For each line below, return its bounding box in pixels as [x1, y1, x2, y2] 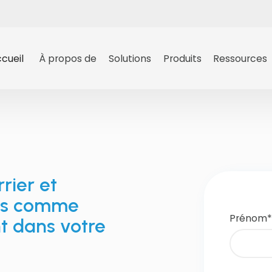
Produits [163, 51, 202, 66]
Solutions [108, 51, 151, 66]
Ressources [213, 51, 268, 66]
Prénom [229, 211, 267, 226]
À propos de [39, 51, 97, 66]
